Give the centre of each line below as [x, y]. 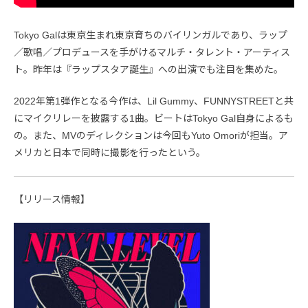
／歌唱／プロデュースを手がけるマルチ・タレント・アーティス [152, 53]
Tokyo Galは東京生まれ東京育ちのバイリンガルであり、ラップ [151, 35]
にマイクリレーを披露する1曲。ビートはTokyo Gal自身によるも [154, 119]
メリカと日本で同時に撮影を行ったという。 [110, 153]
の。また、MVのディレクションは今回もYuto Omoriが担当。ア [151, 136]
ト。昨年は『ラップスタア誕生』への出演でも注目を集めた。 [148, 70]
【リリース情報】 [52, 200]
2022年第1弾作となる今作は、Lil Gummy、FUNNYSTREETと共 [154, 101]
